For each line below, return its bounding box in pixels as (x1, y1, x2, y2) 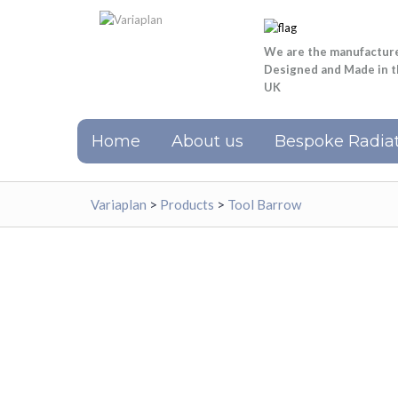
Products (160, 195, 214, 212)
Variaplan (91, 195, 147, 212)
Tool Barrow (227, 195, 301, 212)
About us (171, 131, 243, 151)
